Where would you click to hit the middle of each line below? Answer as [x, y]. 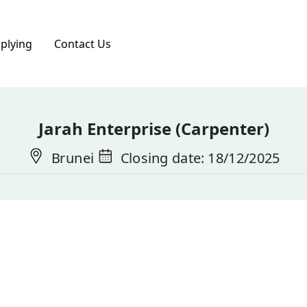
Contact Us [83, 44]
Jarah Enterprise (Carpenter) [153, 128]
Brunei [71, 157]
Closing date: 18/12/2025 [198, 157]
